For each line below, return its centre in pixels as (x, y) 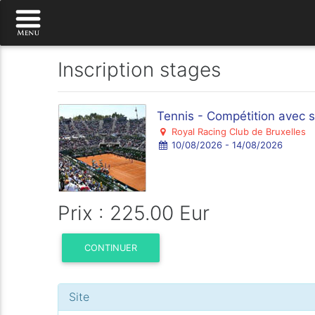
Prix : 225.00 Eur (134, 213)
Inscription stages (140, 70)
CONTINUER (111, 247)
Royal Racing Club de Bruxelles (237, 131)
